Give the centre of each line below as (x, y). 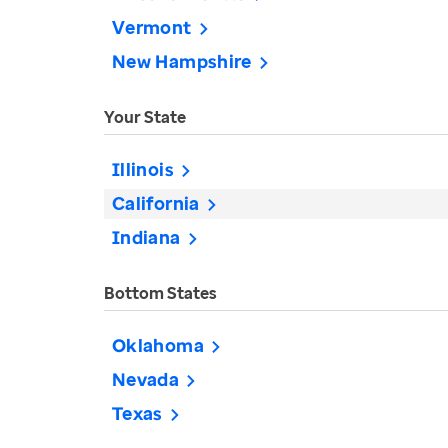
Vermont (152, 27)
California (156, 203)
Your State (145, 117)
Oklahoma (158, 345)
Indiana (146, 237)
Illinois (143, 169)
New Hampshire (182, 61)
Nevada (146, 379)
